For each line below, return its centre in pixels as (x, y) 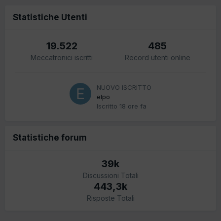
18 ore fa (133, 106)
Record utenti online (157, 57)
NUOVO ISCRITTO (124, 87)
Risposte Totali (110, 198)
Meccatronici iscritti (62, 57)
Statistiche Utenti (50, 17)
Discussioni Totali (110, 175)
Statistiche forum (50, 137)
